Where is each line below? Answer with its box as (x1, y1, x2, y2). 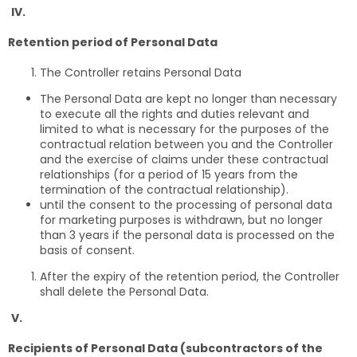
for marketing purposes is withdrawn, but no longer (40, 211, 323, 228)
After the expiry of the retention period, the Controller (40, 268, 339, 284)
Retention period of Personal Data (8, 33, 218, 50)
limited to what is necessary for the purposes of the (40, 120, 329, 137)
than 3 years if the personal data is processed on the (40, 226, 335, 243)
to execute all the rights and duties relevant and (40, 105, 309, 122)
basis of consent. (40, 241, 135, 258)
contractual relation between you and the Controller (40, 135, 333, 152)
